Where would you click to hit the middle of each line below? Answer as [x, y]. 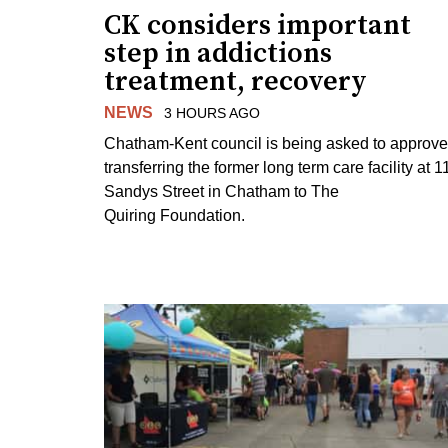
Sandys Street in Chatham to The [221, 191]
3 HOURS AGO [211, 112]
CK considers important [257, 25]
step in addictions [218, 53]
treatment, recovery [235, 81]
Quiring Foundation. [174, 215]
